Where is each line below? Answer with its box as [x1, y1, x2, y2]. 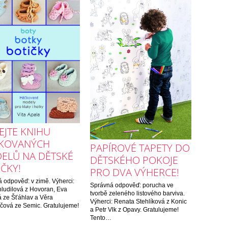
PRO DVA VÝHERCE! [90, 165, 179, 180]
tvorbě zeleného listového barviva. [90, 190, 185, 197]
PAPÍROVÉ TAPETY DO [90, 141, 190, 155]
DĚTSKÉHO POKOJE [90, 153, 178, 167]
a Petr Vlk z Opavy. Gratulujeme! [90, 206, 179, 214]
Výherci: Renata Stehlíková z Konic [90, 198, 187, 206]
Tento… [90, 214, 111, 222]
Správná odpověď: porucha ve [90, 182, 174, 189]
